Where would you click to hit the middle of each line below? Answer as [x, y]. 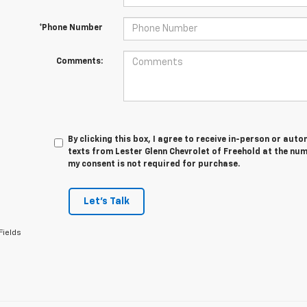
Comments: [79, 62]
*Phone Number [71, 28]
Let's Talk [106, 202]
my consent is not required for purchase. [154, 165]
